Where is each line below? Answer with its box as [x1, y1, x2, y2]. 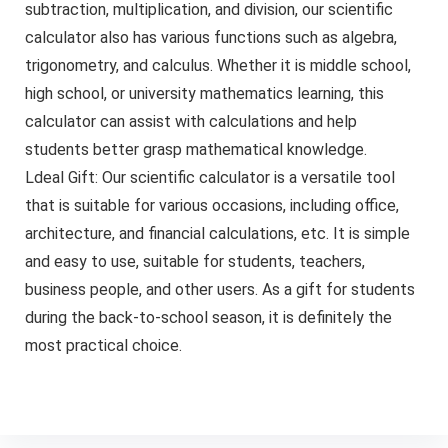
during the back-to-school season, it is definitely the [24, 308, 392, 328]
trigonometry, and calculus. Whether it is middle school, [24, 56, 411, 76]
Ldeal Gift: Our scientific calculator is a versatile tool [24, 168, 395, 188]
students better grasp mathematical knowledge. [24, 140, 367, 160]
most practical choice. [24, 336, 182, 356]
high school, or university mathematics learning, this [24, 84, 384, 104]
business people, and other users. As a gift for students [24, 280, 415, 300]
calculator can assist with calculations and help [24, 112, 357, 132]
